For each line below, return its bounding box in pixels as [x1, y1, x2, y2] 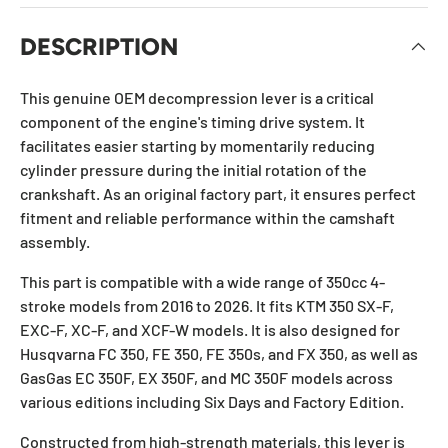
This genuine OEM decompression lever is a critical [20, 87, 374, 107]
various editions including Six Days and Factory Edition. [20, 391, 404, 411]
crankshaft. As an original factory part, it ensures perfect [20, 183, 416, 203]
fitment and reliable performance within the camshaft [20, 207, 395, 227]
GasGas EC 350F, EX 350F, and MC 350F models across [20, 367, 393, 387]
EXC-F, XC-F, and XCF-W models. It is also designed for [20, 319, 400, 339]
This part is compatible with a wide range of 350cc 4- [20, 271, 385, 291]
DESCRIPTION [20, 31, 178, 61]
